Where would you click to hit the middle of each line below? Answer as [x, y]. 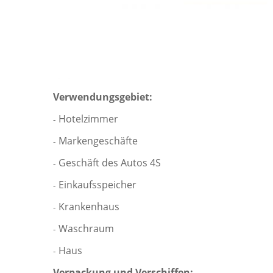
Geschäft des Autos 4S [110, 163]
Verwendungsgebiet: [103, 97]
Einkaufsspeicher [97, 185]
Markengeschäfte [98, 141]
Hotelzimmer [88, 119]
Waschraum [86, 229]
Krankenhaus [89, 207]
